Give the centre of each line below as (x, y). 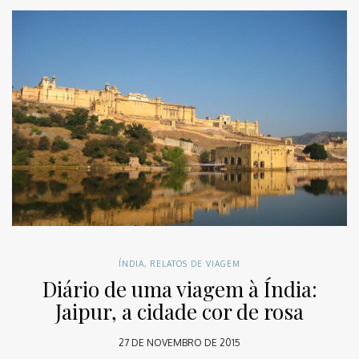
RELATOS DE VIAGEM (195, 263)
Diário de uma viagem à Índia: (179, 288)
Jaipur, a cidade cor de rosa (179, 311)
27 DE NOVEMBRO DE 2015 (179, 342)
